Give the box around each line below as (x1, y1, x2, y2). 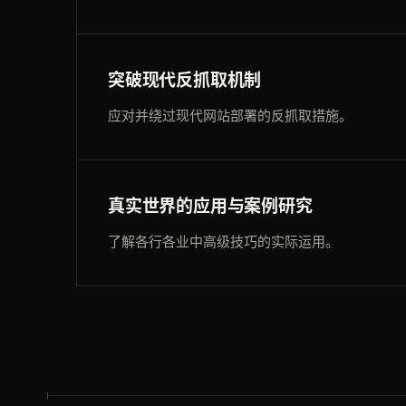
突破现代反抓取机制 (108, 70, 262, 92)
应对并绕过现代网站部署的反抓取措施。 (108, 107, 353, 124)
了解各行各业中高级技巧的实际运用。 (108, 233, 339, 250)
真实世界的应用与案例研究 (108, 196, 313, 217)
